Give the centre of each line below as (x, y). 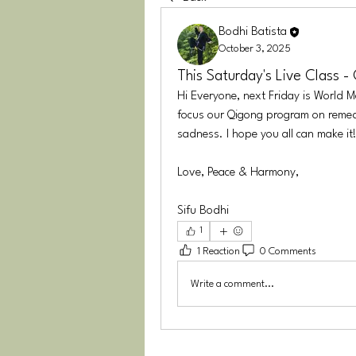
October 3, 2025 (255, 49)
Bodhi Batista (253, 32)
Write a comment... (232, 284)
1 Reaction (219, 251)
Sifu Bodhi (203, 211)
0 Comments (288, 251)
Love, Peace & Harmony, (238, 173)
